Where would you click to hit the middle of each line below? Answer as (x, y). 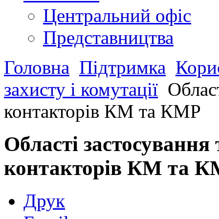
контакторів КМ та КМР (102, 111)
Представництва (108, 37)
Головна (37, 67)
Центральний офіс (117, 15)
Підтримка (122, 67)
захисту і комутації (81, 89)
